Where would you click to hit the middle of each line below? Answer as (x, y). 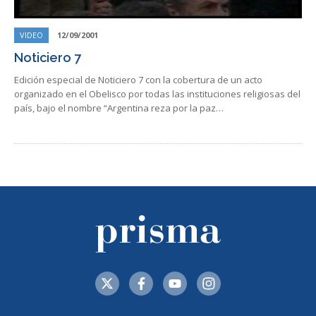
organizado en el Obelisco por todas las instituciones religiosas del (157, 94)
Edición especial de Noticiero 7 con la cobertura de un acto (138, 80)
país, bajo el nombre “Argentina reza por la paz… (119, 108)
